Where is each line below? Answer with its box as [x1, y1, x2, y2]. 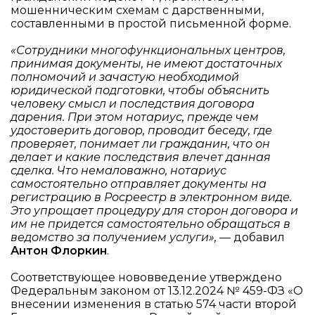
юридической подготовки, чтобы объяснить [11, 83, 269, 97]
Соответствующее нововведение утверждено [11, 270, 282, 284]
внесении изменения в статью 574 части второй [11, 297, 297, 311]
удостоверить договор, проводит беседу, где [11, 123, 272, 137]
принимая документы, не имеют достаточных [11, 56, 282, 70]
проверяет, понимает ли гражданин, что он [11, 136, 270, 150]
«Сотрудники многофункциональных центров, [11, 43, 285, 57]
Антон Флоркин [11, 243, 107, 257]
